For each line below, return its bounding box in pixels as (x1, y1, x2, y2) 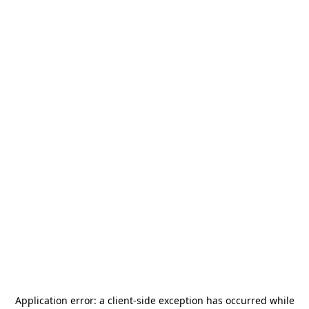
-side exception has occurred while (132, 294, 295, 307)
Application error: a (14, 294, 108, 307)
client (107, 294, 133, 307)
